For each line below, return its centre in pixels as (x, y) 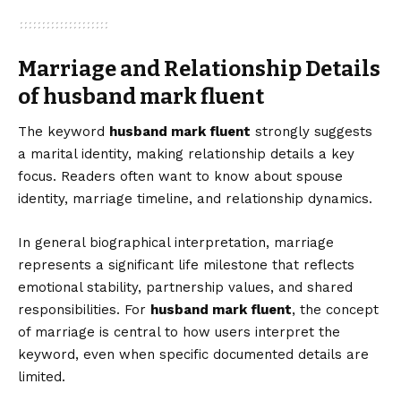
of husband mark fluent (141, 96)
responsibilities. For (84, 309)
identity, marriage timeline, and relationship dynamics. (195, 198)
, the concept (335, 309)
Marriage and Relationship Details (199, 68)
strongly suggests (311, 131)
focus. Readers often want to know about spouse (180, 176)
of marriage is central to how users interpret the (179, 332)
